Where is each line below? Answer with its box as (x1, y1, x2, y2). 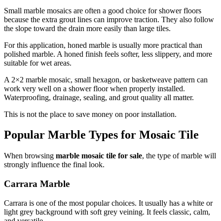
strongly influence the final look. (4, 160, 105, 169)
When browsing (4, 151, 56, 160)
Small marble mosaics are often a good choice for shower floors (4, 6, 201, 15)
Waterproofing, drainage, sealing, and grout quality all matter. (4, 93, 194, 102)
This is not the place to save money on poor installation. (4, 110, 177, 118)
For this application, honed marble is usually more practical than (4, 40, 202, 49)
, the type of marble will (142, 151, 216, 160)
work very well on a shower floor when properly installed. (4, 84, 185, 93)
